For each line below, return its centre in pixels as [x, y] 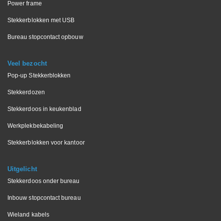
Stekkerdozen [26, 92]
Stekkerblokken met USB [41, 20]
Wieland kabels [28, 215]
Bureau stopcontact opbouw [45, 37]
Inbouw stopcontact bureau [44, 198]
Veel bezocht [27, 64]
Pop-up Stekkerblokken [39, 76]
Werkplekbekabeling [36, 126]
